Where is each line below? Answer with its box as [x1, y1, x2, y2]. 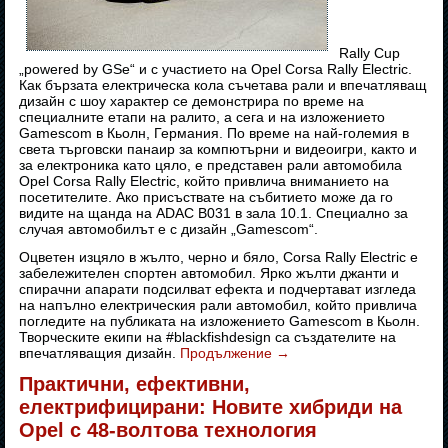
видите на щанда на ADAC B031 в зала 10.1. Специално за [19, 205, 409, 222]
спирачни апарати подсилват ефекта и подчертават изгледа [19, 281, 417, 298]
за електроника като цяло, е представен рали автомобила [19, 157, 403, 174]
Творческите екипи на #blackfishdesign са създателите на [19, 329, 397, 346]
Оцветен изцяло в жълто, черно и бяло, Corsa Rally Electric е [19, 249, 419, 266]
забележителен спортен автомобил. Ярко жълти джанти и [19, 265, 400, 282]
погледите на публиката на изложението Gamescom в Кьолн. [19, 313, 421, 330]
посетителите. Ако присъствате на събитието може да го [19, 189, 394, 206]
